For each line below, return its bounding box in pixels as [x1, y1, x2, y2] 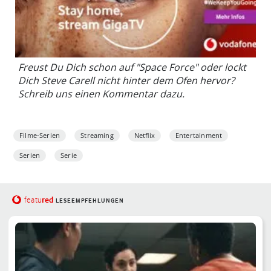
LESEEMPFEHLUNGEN [55, 197, 124, 204]
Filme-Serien [19, 131, 60, 140]
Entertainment [175, 131, 223, 140]
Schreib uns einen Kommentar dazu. [18, 87, 184, 101]
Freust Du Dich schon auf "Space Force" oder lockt [18, 60, 246, 74]
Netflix [134, 131, 155, 140]
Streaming [80, 131, 114, 140]
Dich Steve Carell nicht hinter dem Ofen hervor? [18, 74, 235, 88]
